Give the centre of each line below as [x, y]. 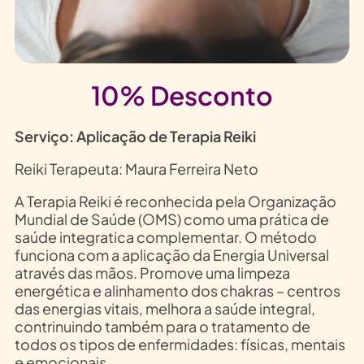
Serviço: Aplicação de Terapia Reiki [135, 136]
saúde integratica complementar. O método [165, 237]
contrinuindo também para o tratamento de [162, 327]
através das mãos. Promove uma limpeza [152, 273]
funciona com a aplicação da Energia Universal [171, 255]
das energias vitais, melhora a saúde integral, [165, 309]
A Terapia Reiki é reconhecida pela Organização [175, 201]
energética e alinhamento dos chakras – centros [177, 291]
